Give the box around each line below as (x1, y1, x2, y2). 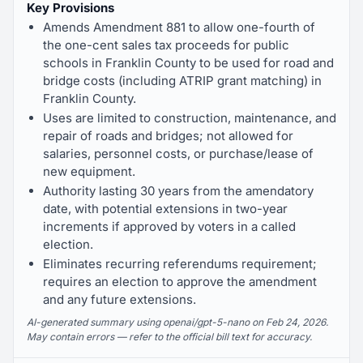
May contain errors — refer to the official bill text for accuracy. (27, 331, 312, 343)
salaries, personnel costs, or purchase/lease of (43, 146, 314, 161)
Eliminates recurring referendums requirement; (43, 256, 317, 271)
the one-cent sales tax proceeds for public (43, 37, 289, 53)
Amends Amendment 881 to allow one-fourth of (43, 19, 315, 35)
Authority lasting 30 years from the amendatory (43, 183, 314, 199)
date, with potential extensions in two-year (43, 201, 288, 216)
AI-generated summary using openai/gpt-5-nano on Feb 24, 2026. (27, 316, 328, 328)
